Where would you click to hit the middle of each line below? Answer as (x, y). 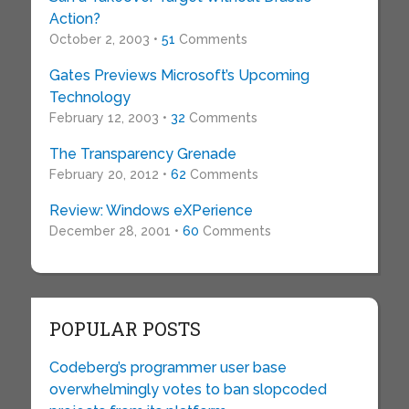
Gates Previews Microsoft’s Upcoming (179, 75)
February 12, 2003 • (110, 118)
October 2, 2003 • (105, 39)
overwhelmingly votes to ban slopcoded (188, 389)
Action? (74, 19)
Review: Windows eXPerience (151, 210)
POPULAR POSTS (125, 329)
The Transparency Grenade (142, 154)
